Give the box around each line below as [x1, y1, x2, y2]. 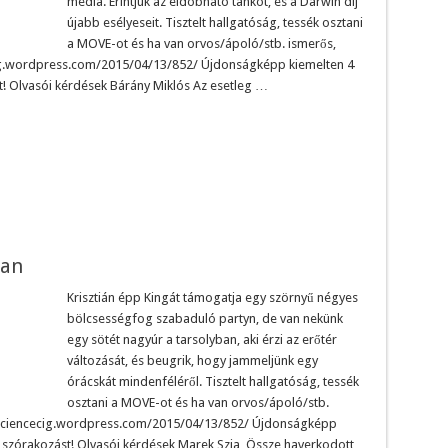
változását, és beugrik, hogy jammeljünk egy [66, 352, 318, 368]
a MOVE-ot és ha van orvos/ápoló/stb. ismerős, [66, 35, 336, 51]
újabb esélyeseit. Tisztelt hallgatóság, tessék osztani [66, 14, 363, 30]
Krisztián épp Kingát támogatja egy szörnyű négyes [66, 289, 358, 305]
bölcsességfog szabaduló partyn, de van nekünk [66, 310, 343, 326]
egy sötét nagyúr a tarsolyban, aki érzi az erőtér [66, 331, 337, 347]
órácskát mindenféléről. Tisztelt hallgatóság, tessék [66, 373, 359, 389]
